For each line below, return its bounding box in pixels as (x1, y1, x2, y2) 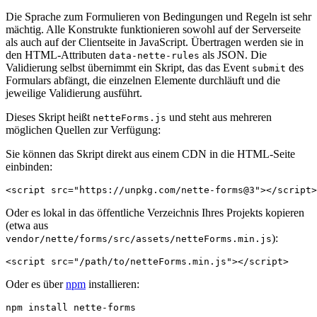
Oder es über (6, 278, 66, 291)
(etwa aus (6, 219, 48, 232)
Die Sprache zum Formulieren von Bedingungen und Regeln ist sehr (6, 11, 311, 23)
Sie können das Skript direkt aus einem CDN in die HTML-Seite (6, 148, 295, 161)
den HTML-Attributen (6, 49, 109, 62)
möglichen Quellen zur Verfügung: (6, 124, 161, 137)
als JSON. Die (200, 49, 267, 62)
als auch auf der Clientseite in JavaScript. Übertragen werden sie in (6, 36, 304, 49)
